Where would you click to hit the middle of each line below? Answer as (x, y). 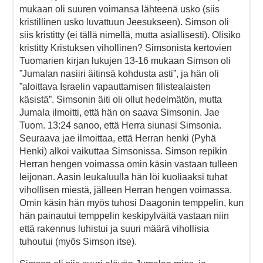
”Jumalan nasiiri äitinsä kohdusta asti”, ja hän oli (119, 73)
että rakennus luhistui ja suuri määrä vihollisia (114, 228)
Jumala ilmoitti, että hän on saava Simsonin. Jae (119, 112)
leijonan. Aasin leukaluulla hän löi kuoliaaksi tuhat (123, 177)
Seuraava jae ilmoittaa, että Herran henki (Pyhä (118, 138)
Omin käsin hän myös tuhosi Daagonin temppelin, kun (131, 203)
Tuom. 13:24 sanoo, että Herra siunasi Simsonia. (120, 125)
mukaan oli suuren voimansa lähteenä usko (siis (119, 9)
